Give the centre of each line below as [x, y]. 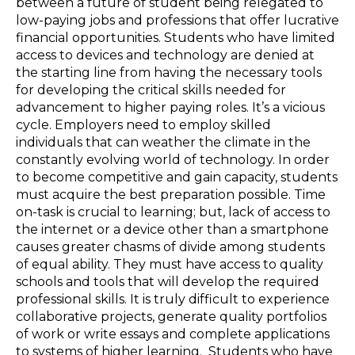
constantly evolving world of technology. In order [173, 159]
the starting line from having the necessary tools [169, 72]
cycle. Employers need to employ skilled [143, 124]
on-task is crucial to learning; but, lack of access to [173, 212]
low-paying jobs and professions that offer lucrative [177, 20]
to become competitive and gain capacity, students [177, 177]
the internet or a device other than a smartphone [172, 229]
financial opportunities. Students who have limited [176, 37]
